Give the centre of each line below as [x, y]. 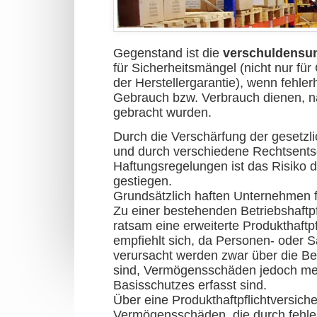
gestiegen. [143, 181]
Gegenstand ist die [168, 53]
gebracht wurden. [162, 113]
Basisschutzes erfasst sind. [190, 286]
